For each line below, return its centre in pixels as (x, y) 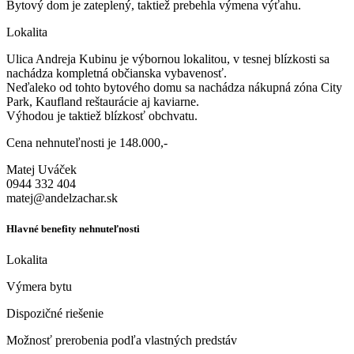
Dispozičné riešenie (55, 314)
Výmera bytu (39, 287)
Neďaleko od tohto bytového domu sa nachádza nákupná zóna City (174, 87)
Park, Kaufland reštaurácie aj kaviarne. (103, 101)
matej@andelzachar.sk (62, 198)
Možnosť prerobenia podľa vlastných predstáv (122, 341)
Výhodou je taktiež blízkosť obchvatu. (102, 115)
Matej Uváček (41, 169)
